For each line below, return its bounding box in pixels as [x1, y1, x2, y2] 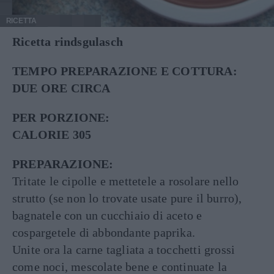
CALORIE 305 [12, 128, 92, 141]
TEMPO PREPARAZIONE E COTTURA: [12, 64, 237, 78]
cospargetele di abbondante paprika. [12, 226, 195, 239]
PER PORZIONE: [12, 111, 110, 124]
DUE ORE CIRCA [12, 81, 111, 95]
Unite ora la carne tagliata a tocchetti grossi [12, 243, 235, 256]
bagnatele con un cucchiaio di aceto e [12, 209, 202, 222]
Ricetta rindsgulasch [12, 35, 123, 48]
